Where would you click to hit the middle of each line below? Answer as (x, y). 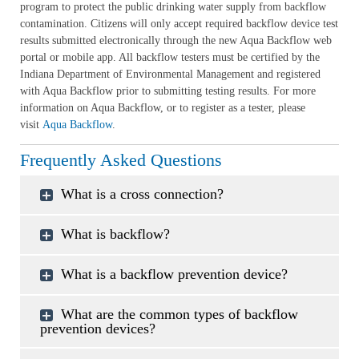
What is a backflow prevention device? (174, 274)
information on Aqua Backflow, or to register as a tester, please (163, 108)
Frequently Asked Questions (121, 160)
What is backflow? (115, 234)
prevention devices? (98, 329)
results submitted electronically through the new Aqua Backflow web (176, 40)
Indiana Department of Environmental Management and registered (170, 74)
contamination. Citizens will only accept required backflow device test (179, 24)
